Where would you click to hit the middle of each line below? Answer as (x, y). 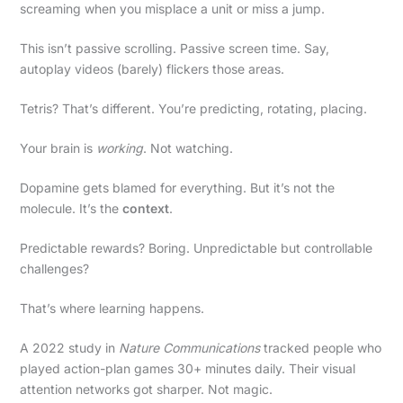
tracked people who (320, 347)
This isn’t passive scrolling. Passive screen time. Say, (174, 48)
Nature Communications (189, 347)
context (145, 208)
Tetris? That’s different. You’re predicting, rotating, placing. (193, 108)
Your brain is (58, 148)
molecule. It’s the (71, 208)
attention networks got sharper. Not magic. (146, 389)
